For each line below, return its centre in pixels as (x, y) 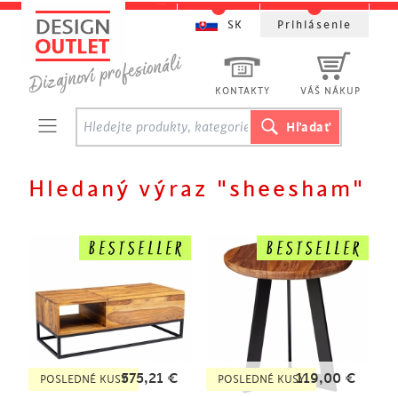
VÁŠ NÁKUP (330, 92)
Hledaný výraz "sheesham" (197, 189)
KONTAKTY (243, 92)
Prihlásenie (314, 25)
